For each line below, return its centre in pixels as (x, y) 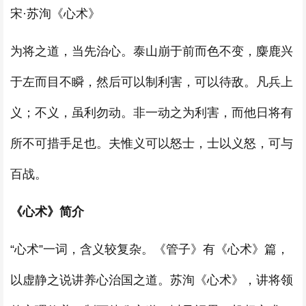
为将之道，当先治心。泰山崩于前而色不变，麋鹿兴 (152, 51)
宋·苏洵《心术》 (55, 14)
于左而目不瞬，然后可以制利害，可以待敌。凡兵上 (152, 82)
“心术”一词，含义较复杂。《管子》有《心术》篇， (150, 249)
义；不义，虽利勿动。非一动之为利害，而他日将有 (152, 113)
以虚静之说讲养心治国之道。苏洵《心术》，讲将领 (152, 280)
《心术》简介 (47, 212)
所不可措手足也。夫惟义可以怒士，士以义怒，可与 (152, 143)
